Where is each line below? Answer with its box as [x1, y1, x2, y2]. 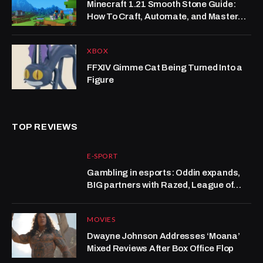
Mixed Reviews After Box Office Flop [87, 244, 234, 254]
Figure [87, 75, 114, 85]
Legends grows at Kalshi [87, 193, 189, 203]
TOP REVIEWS [12, 122, 78, 132]
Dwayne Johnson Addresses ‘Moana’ [87, 231, 240, 241]
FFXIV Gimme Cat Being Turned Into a [87, 63, 243, 73]
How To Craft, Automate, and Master [87, 12, 238, 22]
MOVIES [87, 215, 116, 224]
